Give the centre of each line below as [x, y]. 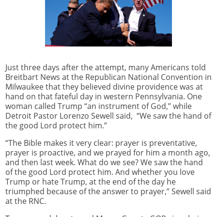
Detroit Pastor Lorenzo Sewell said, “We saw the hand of [108, 116]
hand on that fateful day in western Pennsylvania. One [104, 97]
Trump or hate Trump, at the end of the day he [91, 181]
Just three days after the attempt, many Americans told [106, 68]
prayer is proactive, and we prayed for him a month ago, [108, 152]
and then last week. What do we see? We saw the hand [104, 162]
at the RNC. [26, 201]
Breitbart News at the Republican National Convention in [108, 77]
